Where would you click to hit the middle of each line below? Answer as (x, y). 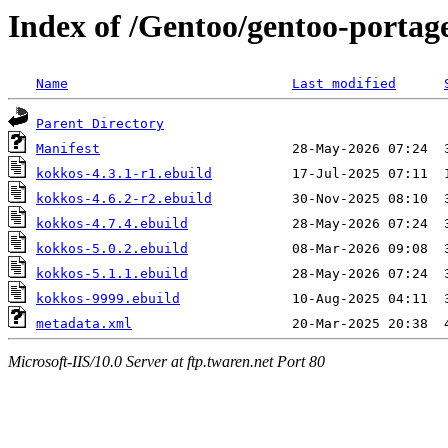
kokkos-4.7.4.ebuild (112, 224)
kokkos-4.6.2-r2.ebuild (124, 199)
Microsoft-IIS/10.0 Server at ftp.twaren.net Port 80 (166, 361)
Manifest (68, 149)
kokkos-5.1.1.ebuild (112, 274)
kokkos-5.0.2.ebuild (112, 249)
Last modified (344, 84)
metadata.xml (84, 324)
